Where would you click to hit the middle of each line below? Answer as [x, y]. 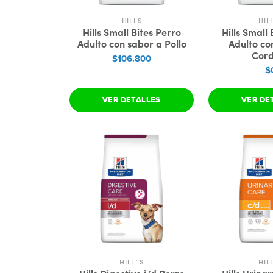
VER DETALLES [132, 100]
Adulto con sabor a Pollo [132, 43]
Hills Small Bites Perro [132, 32]
